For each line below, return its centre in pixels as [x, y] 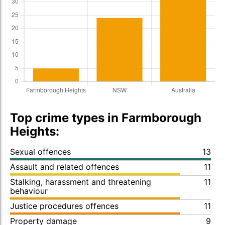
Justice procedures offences [64, 206]
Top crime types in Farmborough [106, 118]
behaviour [29, 191]
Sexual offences [40, 152]
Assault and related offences [65, 167]
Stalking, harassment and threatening [81, 182]
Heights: [35, 131]
